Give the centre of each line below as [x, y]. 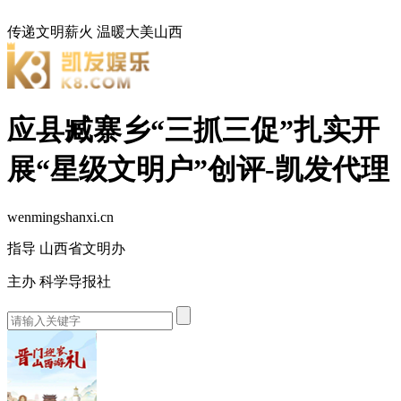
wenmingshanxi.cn [60, 217]
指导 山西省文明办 [66, 248]
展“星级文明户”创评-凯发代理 [198, 170]
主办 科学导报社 [59, 281]
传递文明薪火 [50, 32]
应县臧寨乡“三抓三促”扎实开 [193, 130]
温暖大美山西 [140, 32]
